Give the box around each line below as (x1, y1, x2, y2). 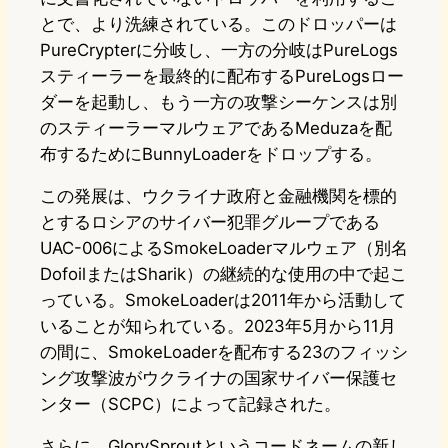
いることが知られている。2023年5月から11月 (40, 316, 396, 337)
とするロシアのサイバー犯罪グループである (40, 212, 380, 233)
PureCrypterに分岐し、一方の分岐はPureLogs (40, 40, 398, 61)
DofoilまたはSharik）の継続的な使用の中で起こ (40, 264, 407, 285)
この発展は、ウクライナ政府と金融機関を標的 (40, 186, 397, 207)
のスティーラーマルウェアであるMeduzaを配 (40, 118, 392, 139)
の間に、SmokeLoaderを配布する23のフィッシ (40, 342, 408, 363)
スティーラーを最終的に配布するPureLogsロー (40, 66, 404, 87)
